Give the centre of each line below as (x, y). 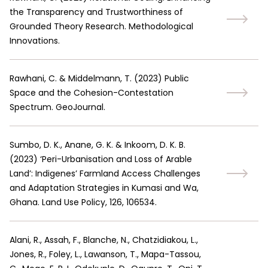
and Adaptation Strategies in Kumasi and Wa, (104, 188)
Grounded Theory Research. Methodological (101, 26)
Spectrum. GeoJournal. (57, 107)
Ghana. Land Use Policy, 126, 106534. (83, 202)
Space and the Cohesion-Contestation (92, 93)
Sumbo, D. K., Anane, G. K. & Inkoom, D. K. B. (98, 145)
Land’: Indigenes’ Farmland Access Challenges (105, 173)
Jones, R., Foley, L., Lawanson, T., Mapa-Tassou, (105, 254)
